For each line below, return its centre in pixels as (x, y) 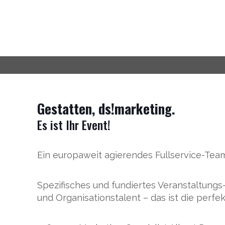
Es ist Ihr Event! (74, 125)
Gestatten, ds (74, 108)
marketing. (145, 108)
